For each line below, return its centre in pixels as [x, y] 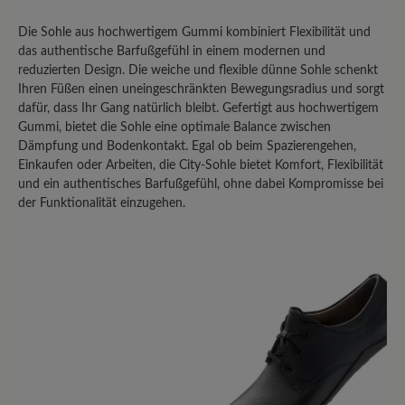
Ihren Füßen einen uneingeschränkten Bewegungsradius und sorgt [201, 90]
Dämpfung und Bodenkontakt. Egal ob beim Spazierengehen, [187, 147]
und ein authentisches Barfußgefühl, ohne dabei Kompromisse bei [201, 185]
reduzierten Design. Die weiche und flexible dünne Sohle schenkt [198, 71]
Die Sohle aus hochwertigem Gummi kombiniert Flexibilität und [194, 33]
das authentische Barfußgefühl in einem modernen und [172, 52]
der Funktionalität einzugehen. [102, 204]
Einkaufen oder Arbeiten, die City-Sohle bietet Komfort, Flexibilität [201, 166]
